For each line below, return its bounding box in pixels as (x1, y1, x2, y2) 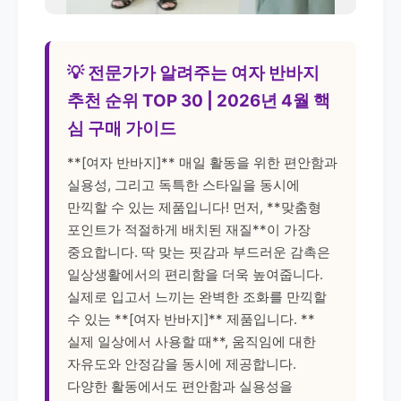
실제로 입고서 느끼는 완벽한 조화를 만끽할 (67, 288, 327, 305)
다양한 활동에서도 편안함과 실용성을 (67, 378, 293, 395)
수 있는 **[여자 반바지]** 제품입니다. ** (67, 311, 315, 328)
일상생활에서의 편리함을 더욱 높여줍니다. (67, 266, 323, 283)
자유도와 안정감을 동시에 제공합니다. (67, 355, 296, 372)
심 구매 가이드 (67, 118, 176, 139)
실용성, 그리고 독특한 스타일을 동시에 (67, 176, 300, 193)
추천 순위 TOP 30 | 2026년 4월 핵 (67, 90, 330, 111)
